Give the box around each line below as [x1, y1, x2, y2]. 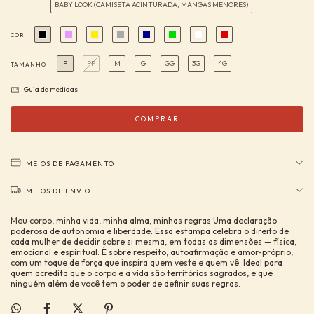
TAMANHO [11, 61, 46, 69]
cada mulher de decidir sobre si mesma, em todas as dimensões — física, [11, 235, 296, 247]
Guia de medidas [22, 85, 78, 95]
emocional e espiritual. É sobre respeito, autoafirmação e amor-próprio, [11, 246, 293, 257]
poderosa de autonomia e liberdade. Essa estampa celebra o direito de [11, 225, 289, 236]
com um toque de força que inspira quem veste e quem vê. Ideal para [11, 257, 282, 268]
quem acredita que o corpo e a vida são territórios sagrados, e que [11, 267, 273, 278]
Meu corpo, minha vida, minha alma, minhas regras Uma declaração [11, 214, 277, 226]
